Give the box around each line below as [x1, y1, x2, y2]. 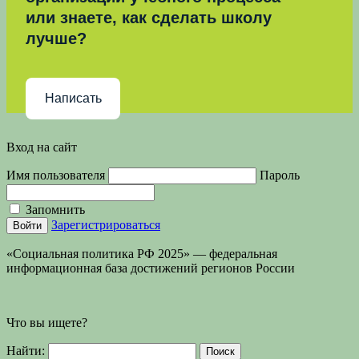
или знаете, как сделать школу [26, 8, 272, 26]
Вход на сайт [6, 139, 77, 154]
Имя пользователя [6, 167, 105, 182]
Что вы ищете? [6, 315, 87, 329]
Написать [44, 91, 102, 106]
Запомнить [22, 202, 85, 216]
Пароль [260, 167, 300, 182]
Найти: [6, 343, 45, 357]
